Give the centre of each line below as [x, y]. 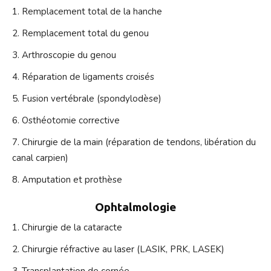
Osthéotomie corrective [71, 121]
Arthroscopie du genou [69, 55]
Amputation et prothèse [72, 180]
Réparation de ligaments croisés [88, 77]
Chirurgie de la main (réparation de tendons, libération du [139, 142]
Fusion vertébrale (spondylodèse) [92, 99]
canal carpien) [40, 158]
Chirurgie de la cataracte [72, 228]
